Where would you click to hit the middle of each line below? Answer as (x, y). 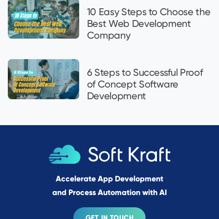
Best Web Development (139, 23)
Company (109, 35)
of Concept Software (133, 84)
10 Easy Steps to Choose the (149, 11)
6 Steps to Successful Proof (145, 72)
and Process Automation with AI (109, 192)
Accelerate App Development (109, 178)
